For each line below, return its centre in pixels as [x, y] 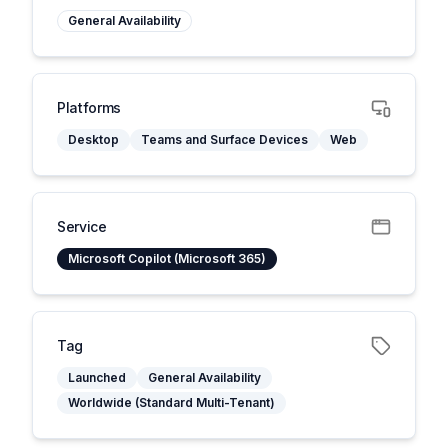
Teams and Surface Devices [224, 139]
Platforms [89, 107]
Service [82, 226]
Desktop [93, 139]
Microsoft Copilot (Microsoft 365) [167, 258]
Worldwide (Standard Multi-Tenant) [171, 402]
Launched [97, 377]
